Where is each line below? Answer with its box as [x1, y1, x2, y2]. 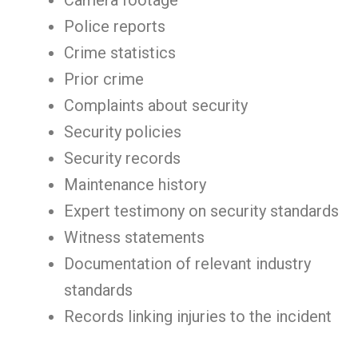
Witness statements [64, 228, 205, 247]
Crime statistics [64, 43, 176, 62]
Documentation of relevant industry [64, 254, 311, 273]
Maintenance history [64, 175, 206, 194]
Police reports [64, 17, 165, 36]
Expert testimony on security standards [64, 201, 339, 221]
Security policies [64, 122, 181, 141]
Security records [64, 149, 181, 168]
